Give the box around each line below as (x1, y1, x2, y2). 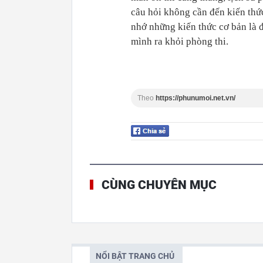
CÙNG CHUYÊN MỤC (102, 178, 217, 193)
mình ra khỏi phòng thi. (131, 36, 228, 48)
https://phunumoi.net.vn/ (156, 94, 235, 103)
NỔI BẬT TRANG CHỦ (96, 251, 174, 261)
